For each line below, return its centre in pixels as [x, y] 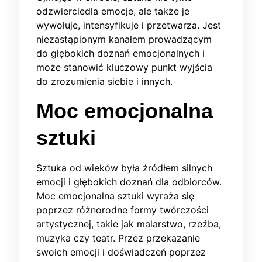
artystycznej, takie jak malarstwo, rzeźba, [129, 224]
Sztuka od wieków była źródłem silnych [124, 168]
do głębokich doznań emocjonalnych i [120, 54]
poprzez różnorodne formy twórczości [123, 210]
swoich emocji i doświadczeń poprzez [121, 252]
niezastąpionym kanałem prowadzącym [124, 39]
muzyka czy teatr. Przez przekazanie [118, 238]
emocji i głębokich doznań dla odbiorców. [129, 182]
